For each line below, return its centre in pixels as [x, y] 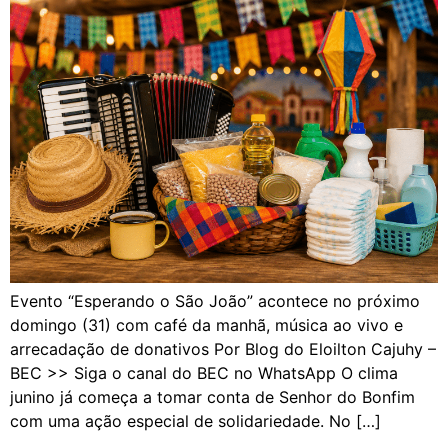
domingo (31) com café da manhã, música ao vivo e [206, 324]
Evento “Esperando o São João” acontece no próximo [215, 300]
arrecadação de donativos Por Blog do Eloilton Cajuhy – [223, 348]
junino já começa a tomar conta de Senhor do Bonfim [212, 396]
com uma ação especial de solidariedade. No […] [195, 420]
